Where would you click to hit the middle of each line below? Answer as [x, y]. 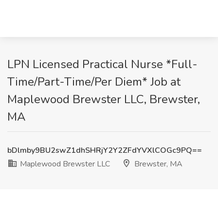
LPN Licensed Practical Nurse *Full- [102, 64]
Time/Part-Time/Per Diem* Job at [94, 82]
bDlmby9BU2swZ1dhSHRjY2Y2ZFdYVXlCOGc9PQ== [105, 150]
